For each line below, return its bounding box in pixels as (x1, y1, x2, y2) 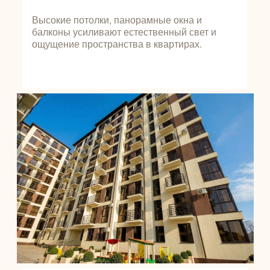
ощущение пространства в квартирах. (31, 37, 202, 51)
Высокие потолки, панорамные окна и (31, 13, 202, 27)
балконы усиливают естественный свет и (31, 25, 216, 39)
